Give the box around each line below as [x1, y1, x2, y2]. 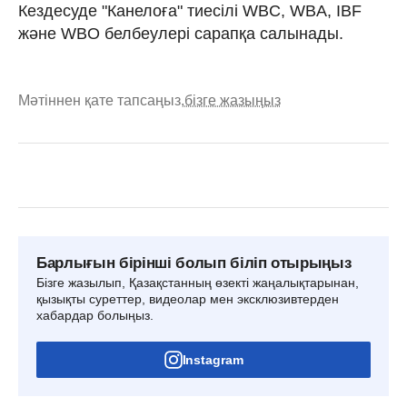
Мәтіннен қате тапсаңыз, [18, 92, 184, 108]
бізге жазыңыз [184, 92, 281, 108]
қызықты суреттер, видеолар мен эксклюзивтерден [36, 291, 339, 306]
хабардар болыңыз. [36, 307, 154, 323]
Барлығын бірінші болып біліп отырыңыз [36, 253, 352, 272]
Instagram [182, 352, 243, 367]
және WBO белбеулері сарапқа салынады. [18, 24, 343, 43]
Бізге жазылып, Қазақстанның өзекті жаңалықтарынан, [36, 274, 359, 290]
